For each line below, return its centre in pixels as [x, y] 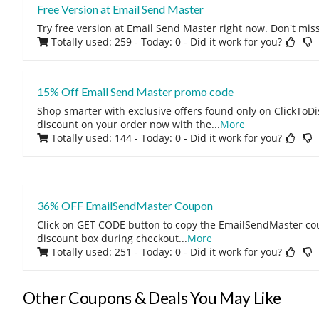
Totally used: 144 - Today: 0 [116, 138]
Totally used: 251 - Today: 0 [116, 252]
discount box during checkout [108, 238]
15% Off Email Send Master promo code [135, 91]
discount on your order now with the [124, 124]
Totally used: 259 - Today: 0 [116, 42]
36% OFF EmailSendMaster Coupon [125, 205]
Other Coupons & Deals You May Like [152, 297]
